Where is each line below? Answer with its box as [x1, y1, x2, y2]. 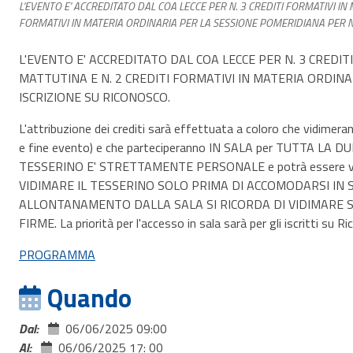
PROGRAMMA [19, 245, 95, 264]
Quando [47, 279, 132, 317]
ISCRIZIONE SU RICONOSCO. [19, 87, 170, 106]
